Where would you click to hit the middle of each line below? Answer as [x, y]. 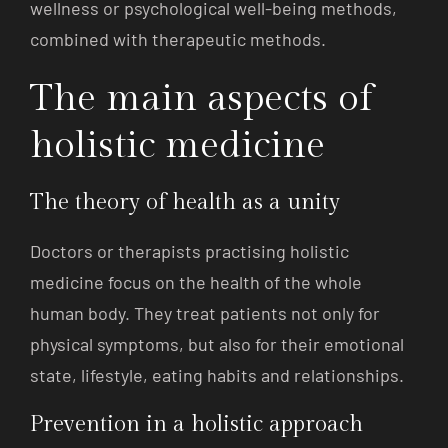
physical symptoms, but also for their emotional [217, 343]
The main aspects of [201, 98]
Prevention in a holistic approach [196, 423]
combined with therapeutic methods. [178, 38]
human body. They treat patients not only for [205, 312]
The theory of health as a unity [185, 201]
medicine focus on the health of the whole [196, 281]
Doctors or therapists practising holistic [189, 250]
